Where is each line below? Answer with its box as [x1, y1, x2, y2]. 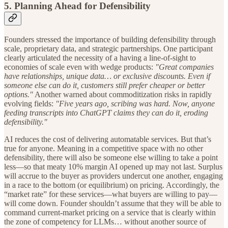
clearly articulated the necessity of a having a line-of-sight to [4, 53, 196, 62]
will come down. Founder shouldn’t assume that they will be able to [4, 198, 221, 208]
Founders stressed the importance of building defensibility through [4, 35, 216, 44]
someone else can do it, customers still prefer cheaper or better [4, 80, 205, 90]
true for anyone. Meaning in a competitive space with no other [4, 144, 203, 153]
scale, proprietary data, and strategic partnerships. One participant [4, 44, 213, 53]
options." [4, 90, 33, 99]
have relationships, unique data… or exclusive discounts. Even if [4, 71, 210, 80]
